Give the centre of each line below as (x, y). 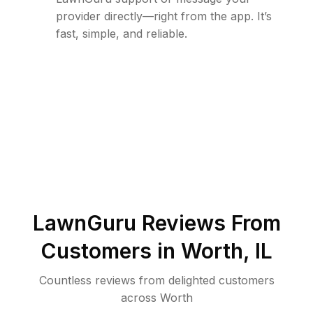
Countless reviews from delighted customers (156, 281)
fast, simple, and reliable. (122, 34)
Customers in (111, 251)
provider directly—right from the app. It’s (164, 16)
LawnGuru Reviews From (156, 223)
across (138, 298)
